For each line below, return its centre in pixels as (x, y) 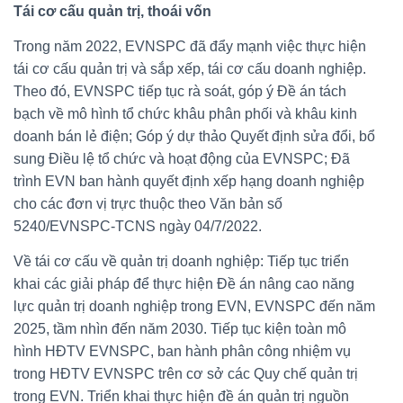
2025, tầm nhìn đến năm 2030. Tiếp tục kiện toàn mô (180, 328)
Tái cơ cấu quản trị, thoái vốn (112, 11)
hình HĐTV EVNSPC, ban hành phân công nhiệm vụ (182, 351)
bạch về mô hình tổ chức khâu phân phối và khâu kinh (185, 113)
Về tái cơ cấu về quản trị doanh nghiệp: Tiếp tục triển (181, 261)
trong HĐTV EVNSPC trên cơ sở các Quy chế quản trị (186, 373)
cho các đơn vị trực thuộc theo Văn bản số (148, 203)
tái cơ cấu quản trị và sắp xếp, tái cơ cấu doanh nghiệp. (190, 68)
